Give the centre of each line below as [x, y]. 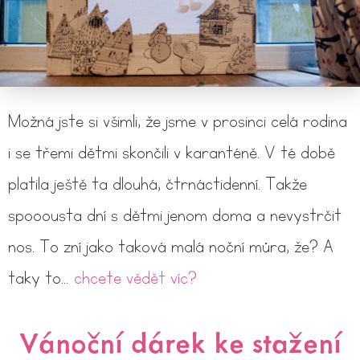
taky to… [41, 278]
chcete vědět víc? [135, 278]
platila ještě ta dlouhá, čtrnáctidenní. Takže [157, 184]
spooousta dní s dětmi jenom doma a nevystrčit [175, 215]
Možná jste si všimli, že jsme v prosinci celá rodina [178, 121]
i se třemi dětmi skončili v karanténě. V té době [172, 153]
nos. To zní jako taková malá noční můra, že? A [171, 247]
